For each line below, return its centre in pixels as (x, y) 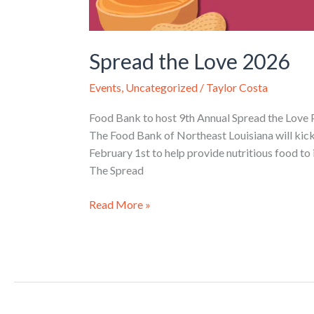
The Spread (116, 170)
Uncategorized (161, 87)
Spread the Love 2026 (189, 61)
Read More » (120, 205)
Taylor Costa (237, 87)
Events (105, 87)
